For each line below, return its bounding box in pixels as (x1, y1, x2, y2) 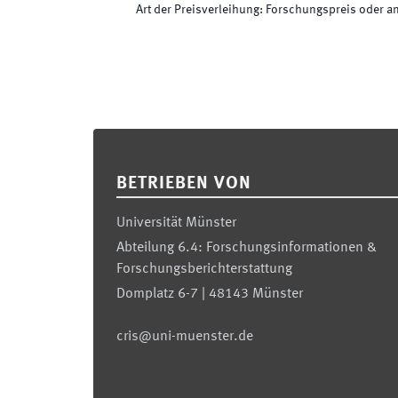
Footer (92, 132, 136, 148)
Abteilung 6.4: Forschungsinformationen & (116, 241, 377, 255)
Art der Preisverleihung (136, 4, 259, 16)
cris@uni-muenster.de (116, 330, 253, 344)
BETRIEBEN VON (116, 175, 251, 193)
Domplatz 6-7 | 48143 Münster (116, 287, 303, 301)
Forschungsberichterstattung (116, 262, 292, 276)
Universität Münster (116, 216, 236, 230)
